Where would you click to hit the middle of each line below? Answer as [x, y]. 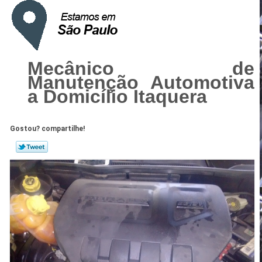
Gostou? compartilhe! [48, 128]
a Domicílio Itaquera [117, 96]
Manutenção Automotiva [141, 82]
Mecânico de [141, 68]
